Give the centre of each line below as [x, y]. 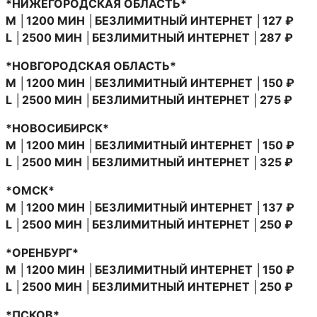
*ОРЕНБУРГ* [42, 252]
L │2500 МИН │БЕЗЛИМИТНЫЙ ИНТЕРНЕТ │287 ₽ [149, 37]
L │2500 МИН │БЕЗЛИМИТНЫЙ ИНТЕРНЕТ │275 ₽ [149, 99]
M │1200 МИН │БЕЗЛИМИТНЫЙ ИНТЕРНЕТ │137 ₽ [150, 207]
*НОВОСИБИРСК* [57, 128]
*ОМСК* [30, 190]
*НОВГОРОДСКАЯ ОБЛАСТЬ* [91, 65]
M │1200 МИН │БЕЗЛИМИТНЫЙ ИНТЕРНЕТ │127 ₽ [150, 20]
